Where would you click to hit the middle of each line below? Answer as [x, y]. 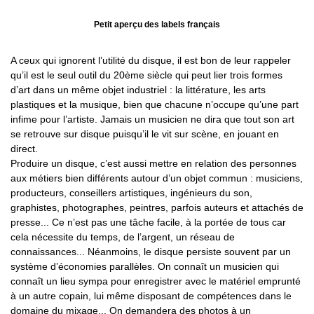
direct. [24, 149]
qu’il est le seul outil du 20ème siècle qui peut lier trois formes [146, 75]
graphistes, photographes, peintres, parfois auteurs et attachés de [157, 208]
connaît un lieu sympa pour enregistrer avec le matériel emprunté [156, 281]
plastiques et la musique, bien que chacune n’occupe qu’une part [155, 105]
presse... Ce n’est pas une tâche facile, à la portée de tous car [148, 223]
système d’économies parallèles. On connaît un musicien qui [145, 267]
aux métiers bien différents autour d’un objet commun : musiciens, [157, 178]
